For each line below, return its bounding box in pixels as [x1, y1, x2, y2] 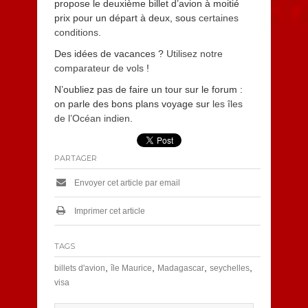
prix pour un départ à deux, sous [54, 12, 199, 23]
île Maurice [110, 263, 152, 273]
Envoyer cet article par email [71, 178, 180, 188]
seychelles [209, 263, 250, 273]
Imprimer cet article [71, 206, 145, 216]
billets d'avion [54, 263, 105, 273]
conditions [54, 27, 98, 38]
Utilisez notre [166, 48, 223, 59]
